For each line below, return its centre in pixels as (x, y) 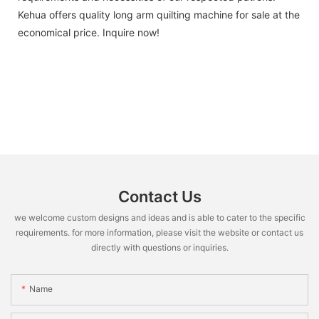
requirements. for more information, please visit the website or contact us (159, 232)
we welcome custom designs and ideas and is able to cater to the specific (159, 217)
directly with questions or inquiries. (159, 247)
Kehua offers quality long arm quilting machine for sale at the (159, 14)
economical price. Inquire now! (89, 32)
